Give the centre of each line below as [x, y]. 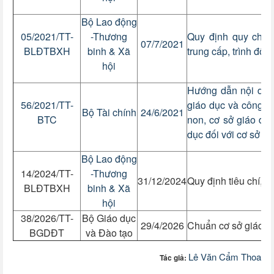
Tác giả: [174, 257]
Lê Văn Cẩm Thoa [225, 256]
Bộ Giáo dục [109, 218]
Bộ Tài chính [109, 112]
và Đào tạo [109, 232]
